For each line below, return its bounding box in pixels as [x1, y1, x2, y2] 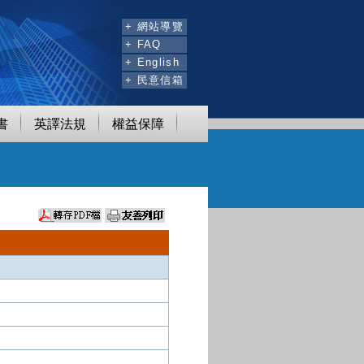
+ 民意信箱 [125, 73, 184, 86]
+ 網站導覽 [125, 19, 184, 32]
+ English [125, 55, 180, 68]
